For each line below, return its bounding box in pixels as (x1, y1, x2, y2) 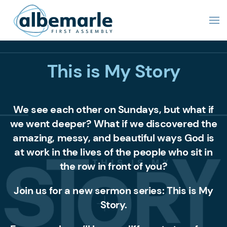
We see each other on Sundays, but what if (13, 103, 214, 117)
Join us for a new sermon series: (14, 184, 167, 198)
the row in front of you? (59, 160, 168, 173)
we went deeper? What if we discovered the (10, 117, 217, 131)
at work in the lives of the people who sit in (14, 145, 213, 159)
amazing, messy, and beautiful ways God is (13, 131, 214, 145)
